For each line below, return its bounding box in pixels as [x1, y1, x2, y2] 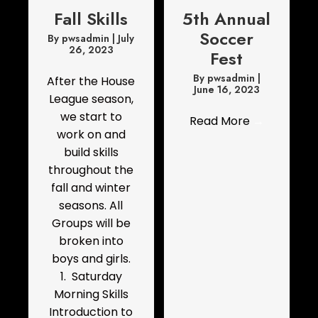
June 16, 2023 [193, 82, 260, 97]
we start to [60, 109, 122, 126]
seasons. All [59, 197, 124, 214]
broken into [58, 233, 124, 250]
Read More [189, 113, 253, 130]
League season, [48, 91, 133, 108]
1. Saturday [60, 268, 122, 285]
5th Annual [182, 6, 271, 32]
